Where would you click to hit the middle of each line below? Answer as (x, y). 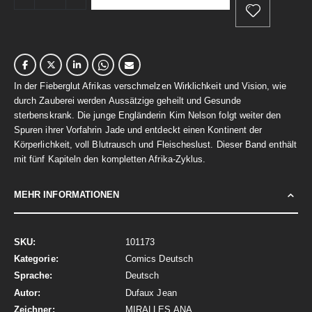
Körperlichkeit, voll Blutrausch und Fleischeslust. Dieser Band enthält (155, 144)
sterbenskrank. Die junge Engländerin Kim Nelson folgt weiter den (148, 115)
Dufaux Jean (151, 292)
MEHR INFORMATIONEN (67, 194)
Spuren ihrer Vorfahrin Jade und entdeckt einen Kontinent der (138, 130)
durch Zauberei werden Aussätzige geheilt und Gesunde (127, 100)
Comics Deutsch (159, 259)
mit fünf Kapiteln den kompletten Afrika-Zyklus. (110, 159)
